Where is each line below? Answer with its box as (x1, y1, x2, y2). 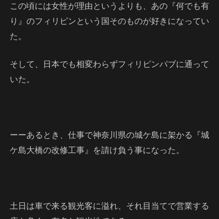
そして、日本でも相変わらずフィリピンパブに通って (10, 58, 209, 69)
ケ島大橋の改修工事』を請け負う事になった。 (10, 144, 184, 155)
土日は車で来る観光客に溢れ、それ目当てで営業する (10, 200, 209, 211)
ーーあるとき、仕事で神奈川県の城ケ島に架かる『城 (10, 129, 209, 140)
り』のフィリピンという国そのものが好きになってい (10, 15, 209, 26)
